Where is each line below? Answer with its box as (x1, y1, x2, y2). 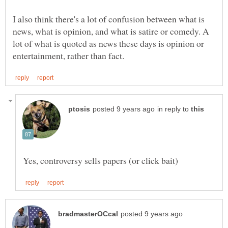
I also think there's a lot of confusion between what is (13, 12, 205, 25)
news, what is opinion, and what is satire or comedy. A (13, 24, 209, 37)
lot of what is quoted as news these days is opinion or (13, 37, 204, 49)
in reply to (157, 105, 191, 113)
